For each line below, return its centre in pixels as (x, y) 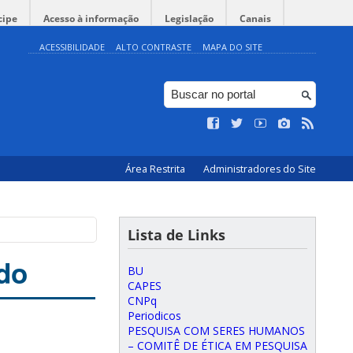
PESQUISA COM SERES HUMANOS (216, 331)
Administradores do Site (260, 169)
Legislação (189, 19)
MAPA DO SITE (232, 47)
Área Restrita (156, 169)
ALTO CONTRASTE (154, 47)
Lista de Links (176, 235)
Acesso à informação (91, 19)
